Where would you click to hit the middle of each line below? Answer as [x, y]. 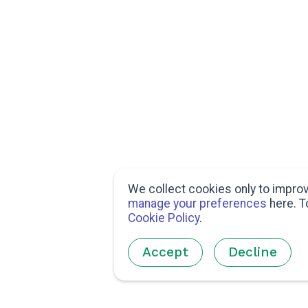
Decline [253, 252]
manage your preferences [197, 204]
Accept [165, 252]
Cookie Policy [164, 218]
